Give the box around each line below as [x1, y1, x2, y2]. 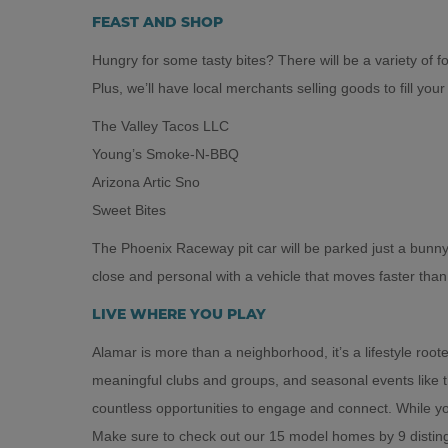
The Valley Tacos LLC [92, 117, 229, 134]
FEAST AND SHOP [92, 15, 223, 31]
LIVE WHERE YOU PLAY [92, 307, 266, 323]
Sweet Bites [92, 201, 166, 218]
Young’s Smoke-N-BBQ [92, 145, 239, 162]
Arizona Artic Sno [92, 173, 200, 190]
